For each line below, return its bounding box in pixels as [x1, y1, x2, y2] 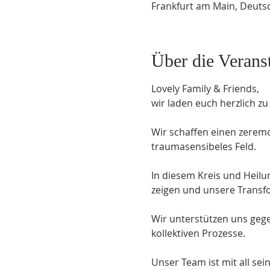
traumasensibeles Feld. [151, 139, 256, 153]
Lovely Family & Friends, [151, 81, 259, 95]
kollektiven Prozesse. [151, 226, 245, 240]
